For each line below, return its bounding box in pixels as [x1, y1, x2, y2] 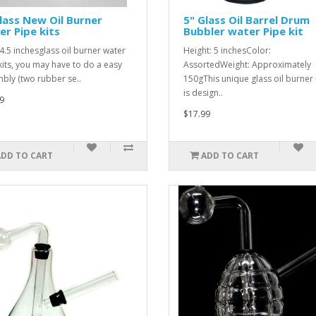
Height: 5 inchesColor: [183, 44, 271, 56]
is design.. [183, 87, 223, 99]
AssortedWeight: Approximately [183, 59, 311, 71]
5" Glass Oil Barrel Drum [183, 13, 310, 27]
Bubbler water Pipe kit [183, 24, 303, 38]
